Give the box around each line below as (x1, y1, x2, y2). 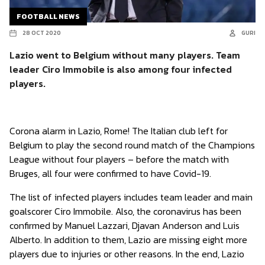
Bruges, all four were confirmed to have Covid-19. (9, 166, 211, 180)
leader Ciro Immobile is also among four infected (9, 62, 232, 76)
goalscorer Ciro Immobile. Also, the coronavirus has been (9, 204, 241, 218)
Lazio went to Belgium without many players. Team (9, 48, 240, 62)
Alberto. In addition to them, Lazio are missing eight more (9, 232, 247, 247)
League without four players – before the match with (9, 152, 229, 166)
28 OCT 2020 (22, 28, 61, 37)
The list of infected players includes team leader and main (9, 190, 253, 204)
